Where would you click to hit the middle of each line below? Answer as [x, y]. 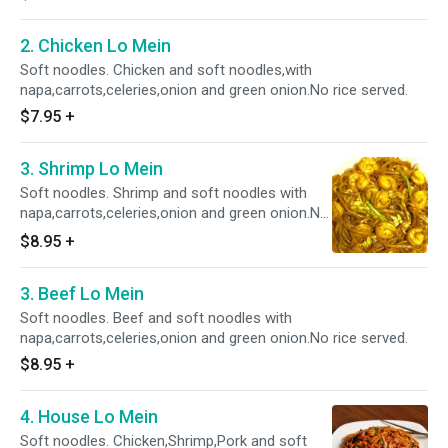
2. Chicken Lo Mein [95, 45]
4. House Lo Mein [89, 416]
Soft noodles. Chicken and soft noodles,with [166, 70]
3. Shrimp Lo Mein [91, 168]
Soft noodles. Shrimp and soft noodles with [163, 193]
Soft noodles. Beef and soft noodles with [156, 318]
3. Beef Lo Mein [82, 293]
